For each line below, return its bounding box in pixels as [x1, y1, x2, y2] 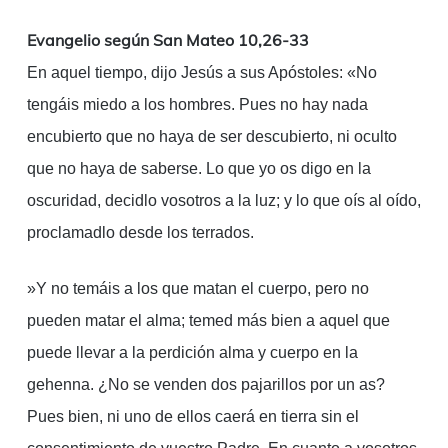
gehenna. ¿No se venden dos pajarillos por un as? [26, 376, 385, 394]
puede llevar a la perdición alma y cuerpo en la [26, 344, 358, 362]
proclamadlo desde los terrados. [26, 224, 254, 242]
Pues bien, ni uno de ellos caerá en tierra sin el [26, 408, 359, 426]
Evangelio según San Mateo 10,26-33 [26, 30, 309, 51]
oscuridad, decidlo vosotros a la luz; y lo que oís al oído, [26, 192, 421, 210]
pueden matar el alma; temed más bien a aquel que [26, 312, 390, 330]
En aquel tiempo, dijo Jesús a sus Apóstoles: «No [26, 64, 377, 82]
